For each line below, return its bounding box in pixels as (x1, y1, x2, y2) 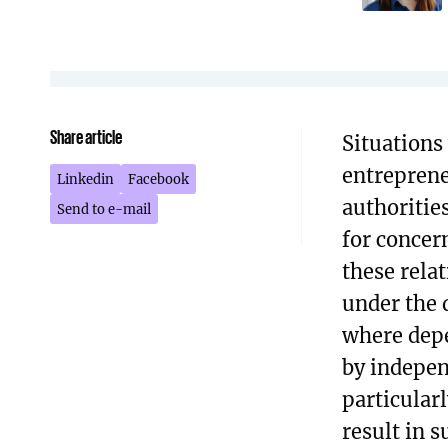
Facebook (128, 169, 189, 188)
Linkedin (57, 169, 114, 188)
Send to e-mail (57, 199, 151, 218)
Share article (50, 127, 122, 146)
